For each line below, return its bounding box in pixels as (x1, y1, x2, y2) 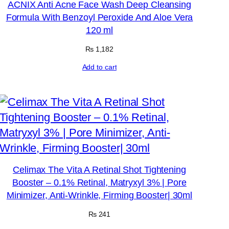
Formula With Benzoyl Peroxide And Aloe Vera (6, 12, 193, 23)
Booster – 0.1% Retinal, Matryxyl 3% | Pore (12, 177, 187, 188)
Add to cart (82, 63, 117, 72)
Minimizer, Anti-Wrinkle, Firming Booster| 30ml (6, 190, 193, 200)
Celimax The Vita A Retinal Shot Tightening (13, 164, 186, 175)
